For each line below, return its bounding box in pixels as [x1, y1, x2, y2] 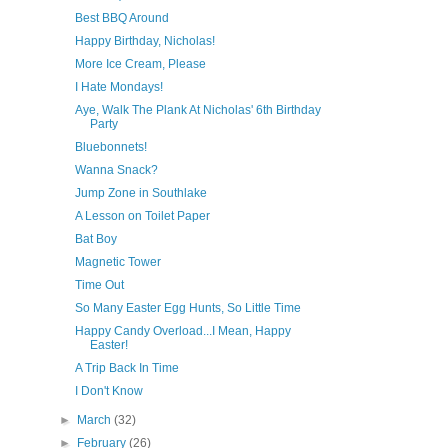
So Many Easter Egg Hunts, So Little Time [74, 301, 301, 315]
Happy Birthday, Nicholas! [74, 34, 215, 48]
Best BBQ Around [74, 11, 169, 25]
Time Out [74, 278, 124, 292]
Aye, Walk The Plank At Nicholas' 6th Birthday [74, 103, 321, 117]
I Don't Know [74, 384, 143, 398]
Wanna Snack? [74, 163, 158, 177]
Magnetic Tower [74, 255, 161, 269]
